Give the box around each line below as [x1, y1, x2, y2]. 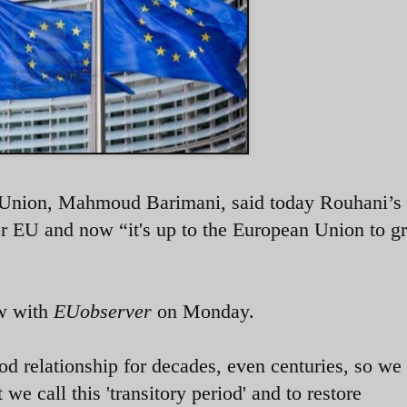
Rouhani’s [320, 190, 402, 213]
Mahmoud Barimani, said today [58, 190, 320, 213]
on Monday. [152, 299, 254, 323]
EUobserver [54, 299, 152, 323]
